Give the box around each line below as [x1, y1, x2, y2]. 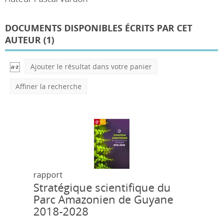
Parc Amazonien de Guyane [33, 192, 174, 207]
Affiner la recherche [15, 82, 82, 91]
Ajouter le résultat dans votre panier [30, 62, 152, 71]
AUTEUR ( [5, 34, 46, 46]
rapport [33, 169, 63, 180]
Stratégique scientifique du [33, 180, 171, 195]
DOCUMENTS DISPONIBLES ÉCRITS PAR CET [5, 22, 192, 34]
